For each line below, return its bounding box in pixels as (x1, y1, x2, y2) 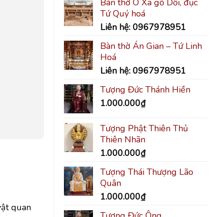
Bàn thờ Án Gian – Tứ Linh (100, 40, 202, 52)
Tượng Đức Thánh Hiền (100, 83, 190, 95)
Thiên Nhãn (100, 133, 145, 145)
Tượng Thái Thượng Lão (100, 166, 193, 178)
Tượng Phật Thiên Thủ (100, 122, 188, 134)
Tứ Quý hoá (100, 7, 145, 19)
